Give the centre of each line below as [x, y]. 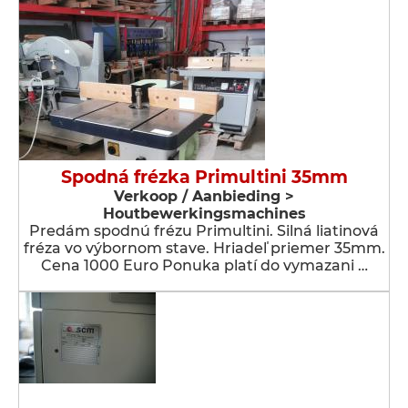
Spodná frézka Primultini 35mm [204, 177]
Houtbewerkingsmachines [204, 214]
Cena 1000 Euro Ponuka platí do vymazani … [204, 265]
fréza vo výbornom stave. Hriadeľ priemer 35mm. [204, 248]
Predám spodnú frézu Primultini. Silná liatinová [204, 231]
